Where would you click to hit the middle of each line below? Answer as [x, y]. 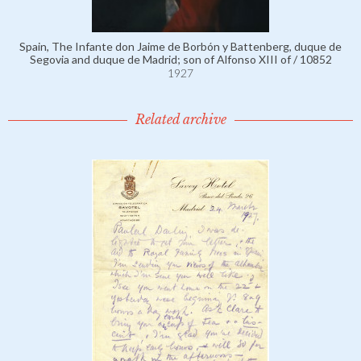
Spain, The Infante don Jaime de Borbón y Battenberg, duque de [180, 47]
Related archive [180, 120]
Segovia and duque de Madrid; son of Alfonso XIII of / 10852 [180, 60]
